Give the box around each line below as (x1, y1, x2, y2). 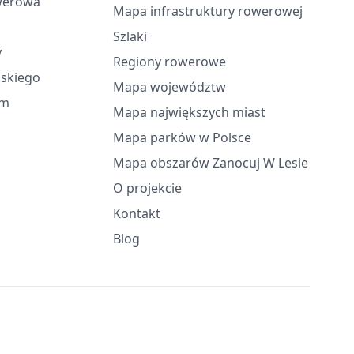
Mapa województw (113, 78, 227, 96)
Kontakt (113, 205, 161, 222)
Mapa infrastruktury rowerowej (113, 2, 303, 20)
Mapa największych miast (113, 104, 266, 121)
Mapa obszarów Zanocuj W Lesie (113, 154, 309, 171)
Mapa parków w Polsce (113, 129, 252, 146)
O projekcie (113, 179, 183, 197)
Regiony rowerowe (113, 53, 227, 70)
